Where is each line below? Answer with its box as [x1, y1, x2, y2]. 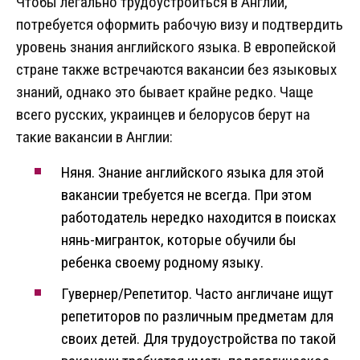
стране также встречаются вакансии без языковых [16, 60, 337, 80]
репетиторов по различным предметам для [61, 307, 333, 326]
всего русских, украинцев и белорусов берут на [16, 105, 310, 125]
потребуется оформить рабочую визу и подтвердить [16, 15, 343, 35]
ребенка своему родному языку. [61, 253, 264, 272]
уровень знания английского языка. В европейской [16, 38, 336, 57]
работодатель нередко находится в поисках [61, 208, 336, 227]
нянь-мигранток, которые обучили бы [61, 231, 297, 250]
